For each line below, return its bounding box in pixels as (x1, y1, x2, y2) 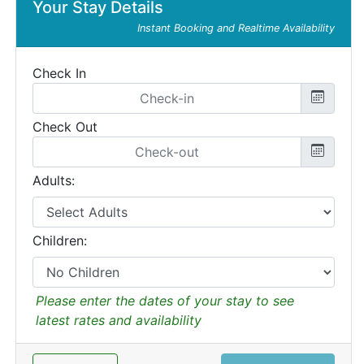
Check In (32, 65, 86, 81)
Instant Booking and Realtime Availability (137, 22, 335, 34)
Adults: (32, 172, 75, 188)
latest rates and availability (36, 312, 201, 328)
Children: (32, 232, 87, 249)
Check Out (32, 119, 97, 135)
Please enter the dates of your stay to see (36, 292, 294, 309)
